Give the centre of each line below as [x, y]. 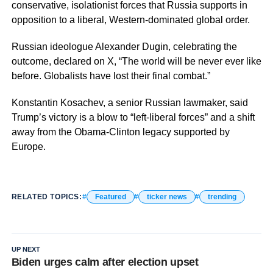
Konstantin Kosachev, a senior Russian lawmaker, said [129, 102]
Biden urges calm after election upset [105, 262]
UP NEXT [26, 249]
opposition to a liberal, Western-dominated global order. [130, 19]
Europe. [28, 146]
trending [222, 197]
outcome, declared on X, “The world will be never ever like [136, 61]
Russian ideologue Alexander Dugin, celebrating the [124, 46]
